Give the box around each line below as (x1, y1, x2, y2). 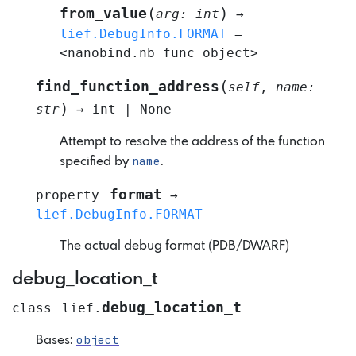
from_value (60, 5, 147, 21)
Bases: (36, 333, 76, 347)
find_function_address (36, 78, 219, 95)
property (36, 187, 99, 203)
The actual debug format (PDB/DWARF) (60, 238, 289, 253)
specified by (60, 154, 132, 168)
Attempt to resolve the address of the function (60, 134, 325, 149)
